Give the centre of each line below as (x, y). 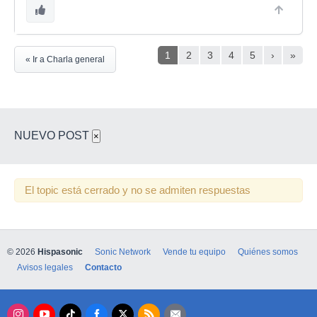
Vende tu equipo (194, 252)
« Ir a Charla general (65, 59)
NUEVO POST (53, 136)
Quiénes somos (268, 252)
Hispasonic (60, 252)
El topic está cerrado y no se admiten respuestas (138, 190)
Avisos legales (45, 267)
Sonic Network (123, 252)
